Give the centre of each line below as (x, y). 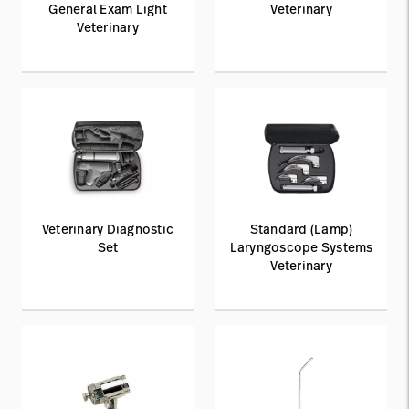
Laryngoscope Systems (301, 247)
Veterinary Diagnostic (108, 229)
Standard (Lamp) (301, 229)
